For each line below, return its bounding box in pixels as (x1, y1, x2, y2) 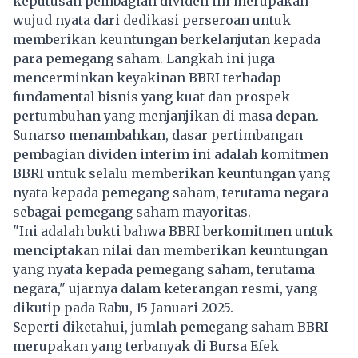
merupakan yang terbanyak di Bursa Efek (13, 337, 279, 354)
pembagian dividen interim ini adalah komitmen (13, 145, 328, 162)
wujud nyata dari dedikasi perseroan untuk (13, 11, 291, 28)
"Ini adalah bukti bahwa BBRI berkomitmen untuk (13, 222, 333, 239)
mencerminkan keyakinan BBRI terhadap (13, 69, 281, 86)
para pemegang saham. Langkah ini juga (13, 50, 275, 66)
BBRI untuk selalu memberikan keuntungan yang (13, 165, 330, 181)
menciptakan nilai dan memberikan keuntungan (13, 241, 328, 258)
